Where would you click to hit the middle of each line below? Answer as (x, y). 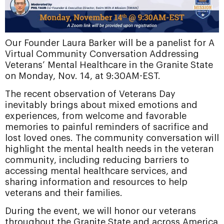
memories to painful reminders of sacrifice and (107, 127)
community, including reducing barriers (92, 160)
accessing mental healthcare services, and (96, 171)
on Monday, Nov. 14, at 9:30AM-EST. (83, 76)
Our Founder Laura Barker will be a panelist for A (110, 43)
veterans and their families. (64, 193)
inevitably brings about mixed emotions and (101, 105)
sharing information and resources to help (96, 182)
